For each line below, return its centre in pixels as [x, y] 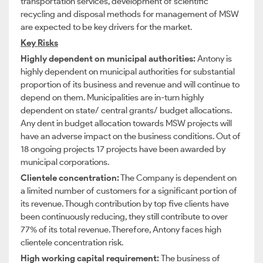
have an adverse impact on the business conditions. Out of [131, 136]
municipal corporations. [67, 162]
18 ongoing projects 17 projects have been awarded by [123, 149]
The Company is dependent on [178, 178]
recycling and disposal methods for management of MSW [130, 14]
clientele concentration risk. [72, 242]
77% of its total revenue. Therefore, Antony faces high [121, 230]
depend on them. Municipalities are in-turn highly [112, 97]
